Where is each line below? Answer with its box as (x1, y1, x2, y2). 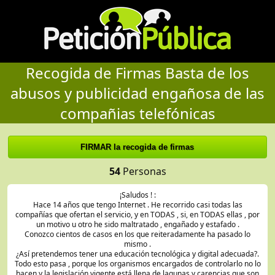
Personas (120, 165, 166, 178)
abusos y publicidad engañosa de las (10, 83, 265, 103)
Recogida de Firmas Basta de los (26, 63, 249, 83)
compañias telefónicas (60, 103, 215, 123)
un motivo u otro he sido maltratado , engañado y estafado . (36, 219, 239, 230)
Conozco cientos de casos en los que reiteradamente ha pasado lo (25, 229, 250, 239)
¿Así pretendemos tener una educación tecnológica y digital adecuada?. (16, 249, 259, 259)
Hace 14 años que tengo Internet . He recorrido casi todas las (33, 199, 242, 210)
